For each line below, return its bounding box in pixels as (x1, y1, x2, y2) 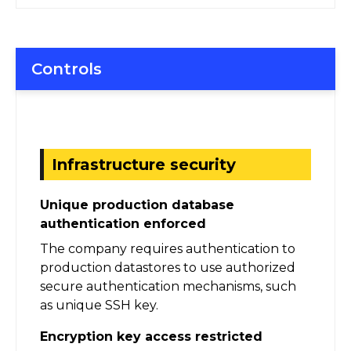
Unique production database (40, 197, 234, 212)
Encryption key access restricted (40, 328, 262, 344)
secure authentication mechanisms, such (40, 278, 296, 294)
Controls (31, 59, 102, 78)
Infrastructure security (52, 154, 236, 174)
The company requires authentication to (40, 241, 295, 256)
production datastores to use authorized (40, 259, 295, 275)
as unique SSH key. (40, 297, 158, 313)
